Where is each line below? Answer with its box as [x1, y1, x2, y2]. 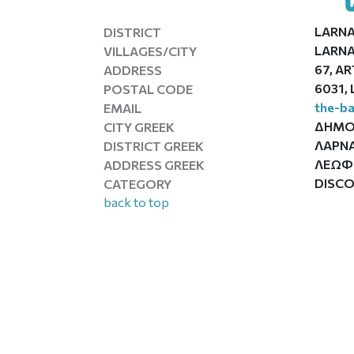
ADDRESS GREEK [104, 156, 205, 172]
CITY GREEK [104, 119, 175, 134]
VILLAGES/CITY [104, 43, 198, 58]
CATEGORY [104, 175, 172, 191]
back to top [104, 194, 170, 209]
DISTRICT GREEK [104, 137, 205, 153]
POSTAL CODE [104, 81, 194, 96]
